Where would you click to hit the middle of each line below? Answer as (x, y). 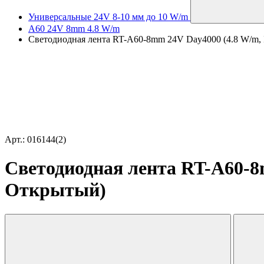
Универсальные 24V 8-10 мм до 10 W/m (108, 17)
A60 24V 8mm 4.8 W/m (74, 29)
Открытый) (55, 190)
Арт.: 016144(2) (35, 139)
